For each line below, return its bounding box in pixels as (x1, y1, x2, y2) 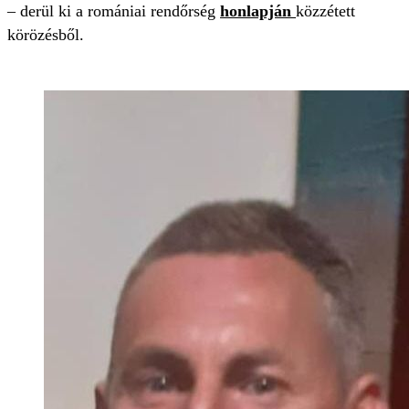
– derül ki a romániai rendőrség (7, 2, 220, 20)
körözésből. (7, 26, 84, 44)
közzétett (296, 2, 355, 20)
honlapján (220, 2, 296, 20)
